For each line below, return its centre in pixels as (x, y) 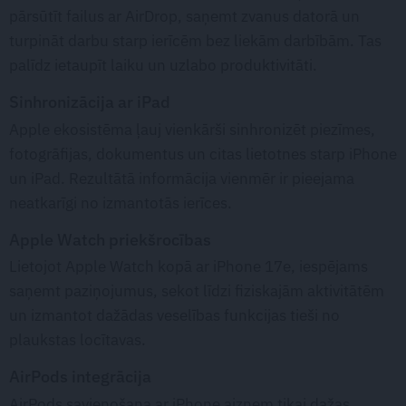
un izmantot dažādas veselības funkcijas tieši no (174, 316)
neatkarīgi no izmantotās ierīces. (121, 203)
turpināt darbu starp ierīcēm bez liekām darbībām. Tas (195, 41)
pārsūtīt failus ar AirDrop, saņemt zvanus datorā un (184, 17)
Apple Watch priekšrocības (110, 239)
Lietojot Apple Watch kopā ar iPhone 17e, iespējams (188, 267)
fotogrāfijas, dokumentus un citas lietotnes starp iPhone (203, 154)
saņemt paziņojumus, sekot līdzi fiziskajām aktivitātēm (197, 291)
